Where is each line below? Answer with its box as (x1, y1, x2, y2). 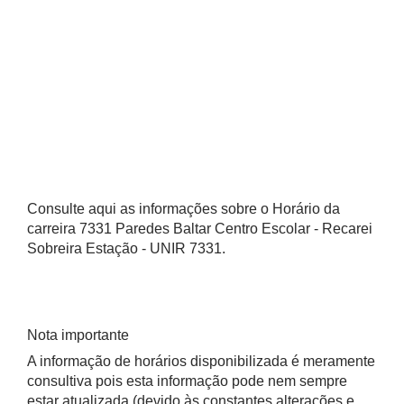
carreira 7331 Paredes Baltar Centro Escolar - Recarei (27, 221, 372, 236)
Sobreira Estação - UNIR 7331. (27, 241, 225, 256)
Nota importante (27, 327, 129, 343)
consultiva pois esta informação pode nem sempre (27, 373, 347, 389)
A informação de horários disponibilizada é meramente (27, 353, 375, 369)
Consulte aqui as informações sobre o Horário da (27, 201, 340, 216)
